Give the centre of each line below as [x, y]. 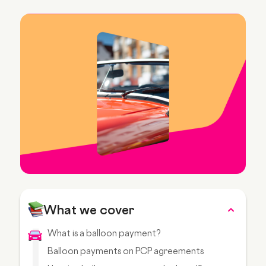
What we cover [89, 210]
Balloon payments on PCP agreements [126, 251]
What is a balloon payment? [104, 233]
